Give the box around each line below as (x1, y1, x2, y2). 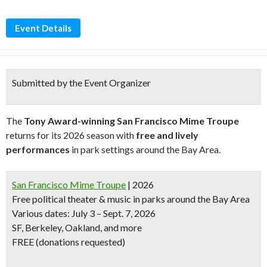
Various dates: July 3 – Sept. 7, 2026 (12, 207, 156, 219)
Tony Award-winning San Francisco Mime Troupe (24, 115, 239, 126)
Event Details (15, 23, 72, 33)
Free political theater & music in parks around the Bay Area (12, 193, 250, 204)
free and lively (136, 129, 198, 141)
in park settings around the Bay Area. (70, 144, 221, 155)
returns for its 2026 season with (6, 129, 136, 141)
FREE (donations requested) (12, 236, 125, 247)
